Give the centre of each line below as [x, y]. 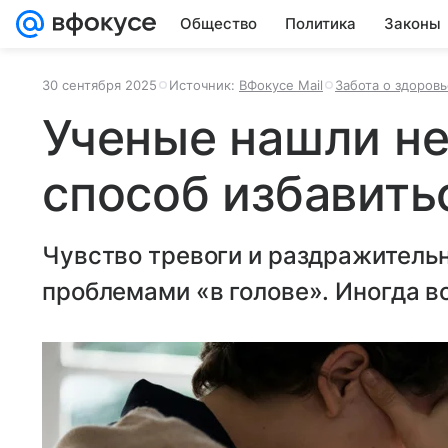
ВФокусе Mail [281, 85]
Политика [320, 23]
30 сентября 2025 [99, 85]
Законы [412, 23]
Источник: [204, 85]
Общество [218, 23]
